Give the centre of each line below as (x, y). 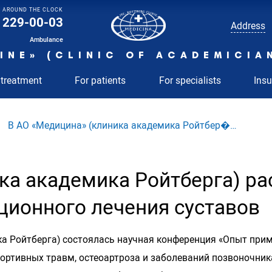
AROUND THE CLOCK (33, 10)
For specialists (190, 80)
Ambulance (47, 40)
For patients (100, 80)
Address (248, 25)
